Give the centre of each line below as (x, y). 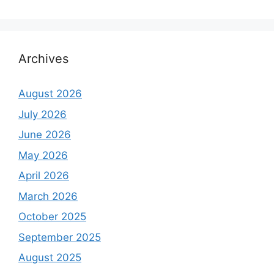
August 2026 (50, 94)
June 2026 (45, 135)
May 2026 (43, 155)
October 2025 (52, 217)
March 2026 (48, 196)
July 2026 (43, 114)
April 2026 (44, 176)
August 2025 (50, 258)
